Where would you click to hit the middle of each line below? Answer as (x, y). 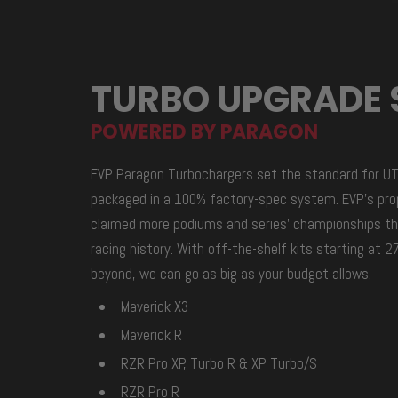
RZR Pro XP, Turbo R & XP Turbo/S (219, 363)
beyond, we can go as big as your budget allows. (231, 273)
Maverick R (151, 334)
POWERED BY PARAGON (204, 131)
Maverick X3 (155, 306)
